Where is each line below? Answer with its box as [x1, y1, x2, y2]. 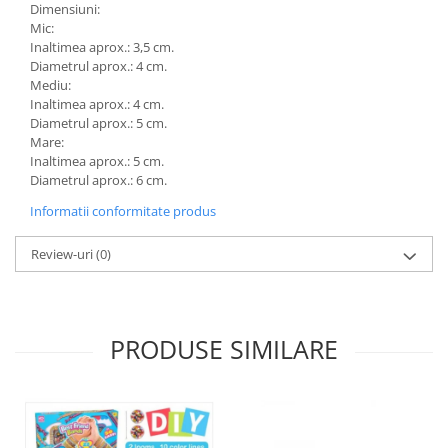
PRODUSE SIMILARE [110, 332, 338, 367]
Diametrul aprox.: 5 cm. [30, 114, 167, 133]
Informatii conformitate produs [30, 202, 216, 221]
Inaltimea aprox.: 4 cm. [30, 95, 164, 114]
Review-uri [31, 245, 96, 264]
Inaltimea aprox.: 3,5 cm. [30, 38, 174, 57]
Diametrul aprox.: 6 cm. [30, 171, 167, 190]
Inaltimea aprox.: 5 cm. [30, 152, 164, 171]
